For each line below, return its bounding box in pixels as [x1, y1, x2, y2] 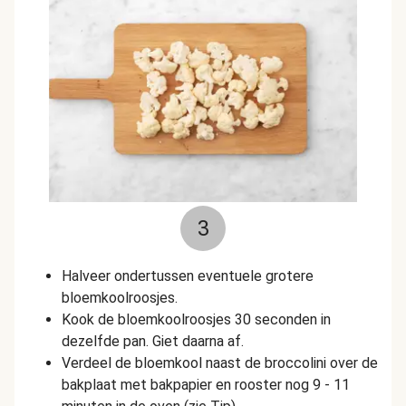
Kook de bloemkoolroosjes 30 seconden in [62, 311, 331, 328]
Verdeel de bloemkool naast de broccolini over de [62, 354, 378, 372]
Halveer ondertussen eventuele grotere [62, 267, 314, 285]
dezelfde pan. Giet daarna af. [62, 333, 244, 350]
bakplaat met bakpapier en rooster [62, 376, 285, 393]
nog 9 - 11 [285, 376, 350, 393]
